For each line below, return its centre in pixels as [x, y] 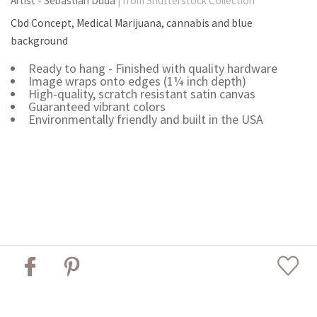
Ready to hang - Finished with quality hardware [152, 68]
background [39, 41]
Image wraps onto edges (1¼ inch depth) [137, 81]
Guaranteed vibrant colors [97, 106]
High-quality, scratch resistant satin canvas [142, 94]
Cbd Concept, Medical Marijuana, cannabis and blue [132, 23]
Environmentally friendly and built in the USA [145, 119]
